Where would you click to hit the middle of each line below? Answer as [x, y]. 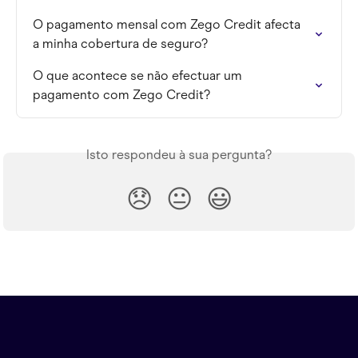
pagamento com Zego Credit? [121, 95]
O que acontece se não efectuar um [139, 76]
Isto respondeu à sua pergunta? [179, 155]
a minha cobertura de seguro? [120, 44]
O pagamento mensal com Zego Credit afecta [168, 25]
